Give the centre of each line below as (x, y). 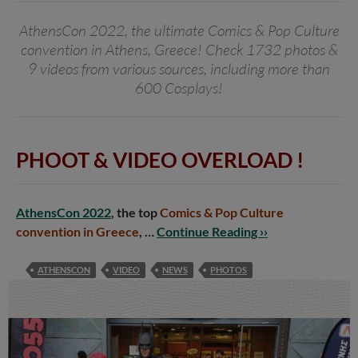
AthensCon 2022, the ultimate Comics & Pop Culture (179, 31)
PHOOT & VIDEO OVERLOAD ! (160, 160)
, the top (135, 213)
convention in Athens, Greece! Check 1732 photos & (179, 50)
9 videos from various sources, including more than (179, 69)
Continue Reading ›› (212, 232)
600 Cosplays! (179, 88)
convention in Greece (78, 232)
